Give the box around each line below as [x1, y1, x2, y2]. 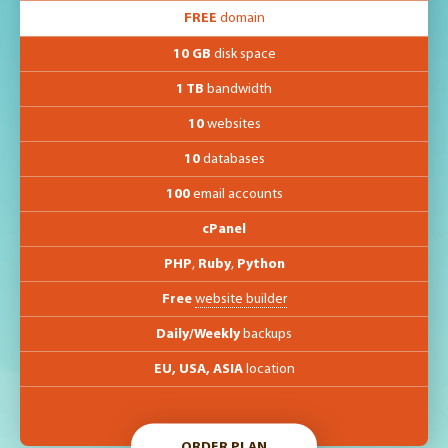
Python [236, 256, 285, 272]
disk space [210, 46, 276, 62]
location [242, 361, 295, 377]
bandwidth [204, 81, 272, 97]
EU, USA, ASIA [153, 361, 243, 377]
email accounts [189, 186, 283, 202]
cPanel [202, 221, 246, 237]
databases [199, 151, 265, 167]
